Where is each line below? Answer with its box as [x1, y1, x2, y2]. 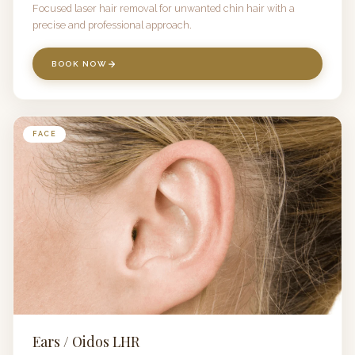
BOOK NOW [52, 59, 107, 68]
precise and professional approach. [32, 19, 192, 31]
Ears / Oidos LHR [32, 332, 139, 350]
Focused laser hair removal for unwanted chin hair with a [32, 2, 295, 14]
